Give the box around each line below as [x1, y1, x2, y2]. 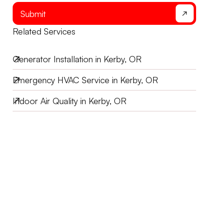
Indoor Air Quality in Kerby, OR [13, 95, 127, 106]
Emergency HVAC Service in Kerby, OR [13, 74, 159, 86]
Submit [20, 8, 46, 19]
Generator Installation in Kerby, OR [13, 54, 142, 65]
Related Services [13, 25, 76, 36]
